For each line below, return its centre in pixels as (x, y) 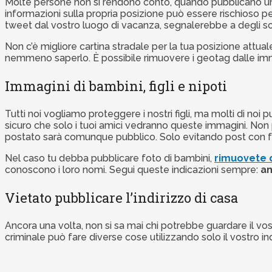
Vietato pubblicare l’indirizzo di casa (121, 198)
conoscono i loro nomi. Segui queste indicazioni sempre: (133, 170)
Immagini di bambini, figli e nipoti (116, 86)
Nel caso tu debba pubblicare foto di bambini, (110, 158)
